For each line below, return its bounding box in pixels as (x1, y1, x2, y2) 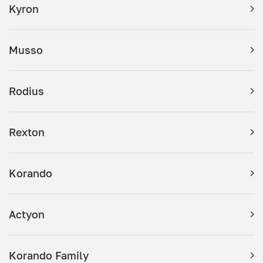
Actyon (9, 207, 45, 221)
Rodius (9, 84, 44, 97)
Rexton (9, 125, 45, 139)
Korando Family (9, 248, 89, 262)
